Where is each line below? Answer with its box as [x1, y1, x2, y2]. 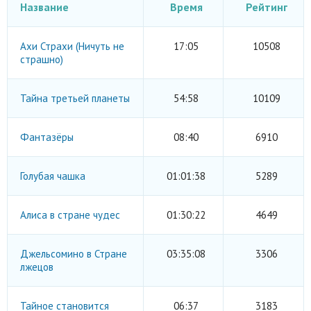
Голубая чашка [20, 169, 85, 183]
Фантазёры [20, 131, 74, 144]
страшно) [20, 53, 63, 66]
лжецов [20, 260, 53, 274]
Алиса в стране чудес [20, 208, 120, 221]
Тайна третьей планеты [20, 92, 130, 105]
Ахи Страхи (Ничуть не [20, 40, 124, 53]
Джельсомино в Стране [20, 247, 127, 260]
